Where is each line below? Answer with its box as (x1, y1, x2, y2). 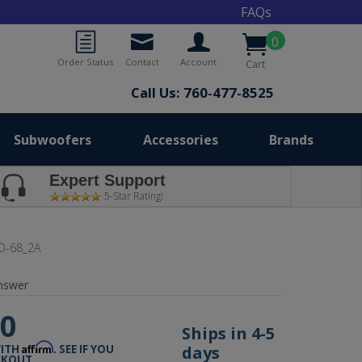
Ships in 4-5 (182, 322, 276, 344)
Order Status (57, 56, 114, 68)
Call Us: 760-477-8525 (130, 83, 274, 102)
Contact (124, 56, 159, 68)
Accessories (142, 130, 218, 149)
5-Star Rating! (102, 189, 164, 203)
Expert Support (48, 171, 166, 189)
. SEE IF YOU (53, 342, 115, 356)
